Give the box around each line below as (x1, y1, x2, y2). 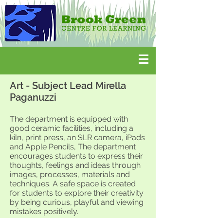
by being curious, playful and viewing (10, 198, 144, 207)
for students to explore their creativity (10, 188, 144, 198)
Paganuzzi (10, 91, 56, 103)
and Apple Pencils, (10, 142, 78, 151)
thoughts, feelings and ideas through (10, 161, 141, 170)
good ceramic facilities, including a (10, 124, 133, 133)
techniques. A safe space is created (10, 179, 136, 188)
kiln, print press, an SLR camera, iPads (10, 133, 145, 142)
